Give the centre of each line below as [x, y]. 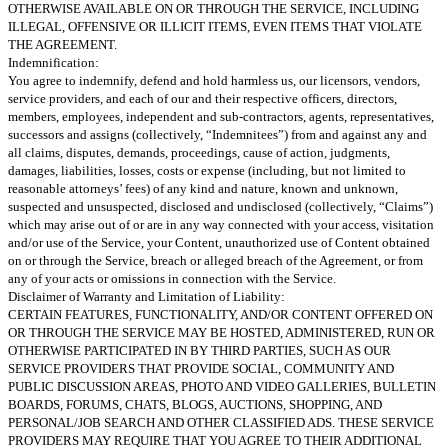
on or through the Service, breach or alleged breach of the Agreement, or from [215, 260]
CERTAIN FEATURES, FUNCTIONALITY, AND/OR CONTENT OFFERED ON [220, 314]
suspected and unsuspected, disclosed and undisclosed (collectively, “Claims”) [220, 206]
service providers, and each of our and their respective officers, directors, [202, 98]
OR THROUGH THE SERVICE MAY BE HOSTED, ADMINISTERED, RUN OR [221, 332]
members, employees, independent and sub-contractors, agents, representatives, [221, 116]
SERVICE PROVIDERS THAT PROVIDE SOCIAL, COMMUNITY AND [201, 368]
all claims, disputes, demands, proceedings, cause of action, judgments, [199, 152]
